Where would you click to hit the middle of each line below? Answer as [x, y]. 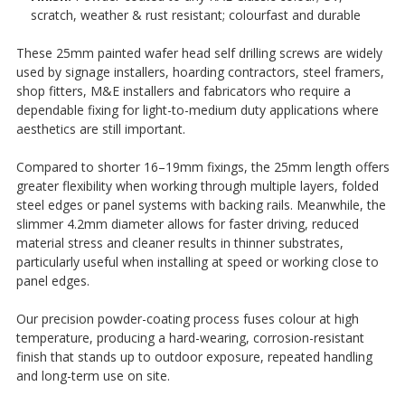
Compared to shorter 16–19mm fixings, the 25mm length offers [202, 166]
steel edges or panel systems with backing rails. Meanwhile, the [201, 204]
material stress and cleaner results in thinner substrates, [179, 242]
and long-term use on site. [93, 375]
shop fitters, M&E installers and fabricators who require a [183, 90]
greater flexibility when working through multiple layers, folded [197, 185]
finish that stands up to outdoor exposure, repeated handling [194, 356]
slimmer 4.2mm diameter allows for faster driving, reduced [187, 223]
